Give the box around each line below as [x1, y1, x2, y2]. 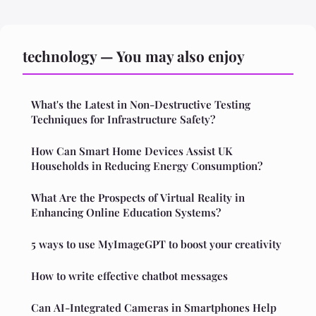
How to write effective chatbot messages [31, 268, 228, 283]
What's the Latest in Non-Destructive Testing [31, 97, 250, 111]
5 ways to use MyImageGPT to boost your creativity [31, 236, 281, 251]
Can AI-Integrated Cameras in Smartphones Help [31, 300, 276, 315]
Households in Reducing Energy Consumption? [31, 158, 262, 173]
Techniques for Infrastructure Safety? [31, 111, 215, 126]
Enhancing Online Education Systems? [31, 205, 221, 219]
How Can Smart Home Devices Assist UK [31, 143, 233, 158]
